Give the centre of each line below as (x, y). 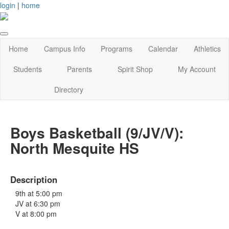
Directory (68, 90)
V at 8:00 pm (36, 213)
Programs (117, 49)
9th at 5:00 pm (39, 193)
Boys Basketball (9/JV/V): (97, 133)
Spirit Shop (135, 69)
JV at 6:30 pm (38, 203)
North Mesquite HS (75, 148)
